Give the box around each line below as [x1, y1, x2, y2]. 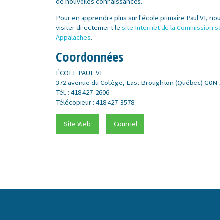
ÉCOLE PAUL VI [56, 68, 102, 78]
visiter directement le [56, 22, 122, 32]
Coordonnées [56, 48, 124, 66]
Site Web [64, 119, 91, 129]
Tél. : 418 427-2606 [56, 87, 110, 97]
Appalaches [56, 32, 91, 42]
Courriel [113, 119, 137, 129]
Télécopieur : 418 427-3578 [56, 97, 135, 107]
